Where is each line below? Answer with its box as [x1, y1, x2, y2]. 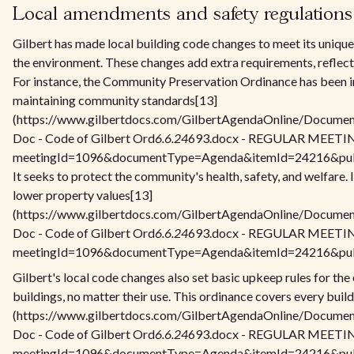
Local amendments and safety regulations [13, 6, 352, 24]
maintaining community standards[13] [13, 92, 217, 107]
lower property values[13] [13, 187, 153, 202]
